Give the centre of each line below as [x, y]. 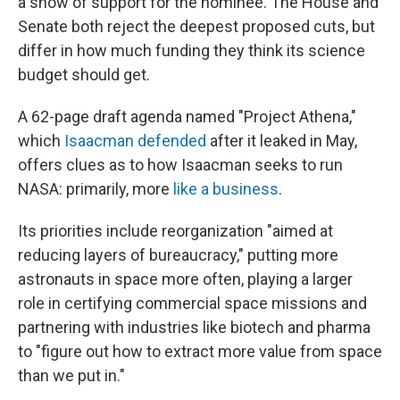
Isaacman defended [135, 141]
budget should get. [84, 75]
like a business [226, 189]
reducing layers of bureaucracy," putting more [178, 255]
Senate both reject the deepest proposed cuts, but [196, 26]
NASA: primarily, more [96, 189]
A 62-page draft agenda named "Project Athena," [187, 117]
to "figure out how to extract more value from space [200, 351]
